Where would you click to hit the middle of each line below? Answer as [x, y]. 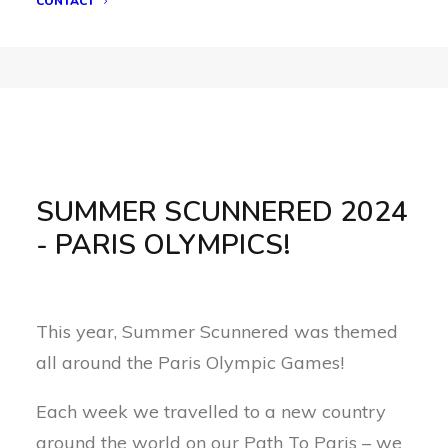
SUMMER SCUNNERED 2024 [222, 212]
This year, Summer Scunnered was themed [217, 331]
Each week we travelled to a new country [211, 411]
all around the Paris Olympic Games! [190, 362]
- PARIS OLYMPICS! [163, 245]
